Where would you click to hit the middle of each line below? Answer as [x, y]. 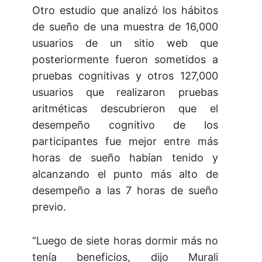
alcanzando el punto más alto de [125, 174]
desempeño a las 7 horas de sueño [125, 191]
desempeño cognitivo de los [125, 125]
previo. [49, 207]
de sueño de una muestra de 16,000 [125, 27]
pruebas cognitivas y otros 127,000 [125, 76]
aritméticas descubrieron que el [125, 109]
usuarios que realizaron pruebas [125, 92]
